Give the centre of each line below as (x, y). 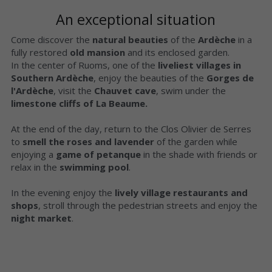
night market (42, 218)
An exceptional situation (136, 19)
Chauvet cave (125, 90)
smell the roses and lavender (89, 141)
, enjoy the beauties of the (150, 77)
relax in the (36, 167)
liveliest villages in (200, 65)
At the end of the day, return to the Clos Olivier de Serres (131, 128)
